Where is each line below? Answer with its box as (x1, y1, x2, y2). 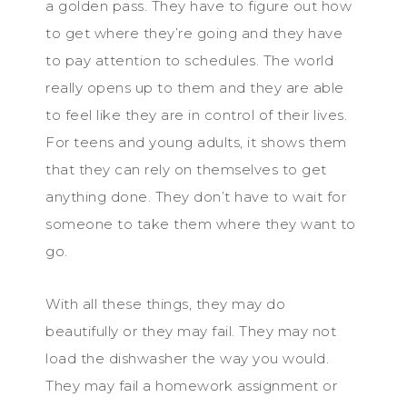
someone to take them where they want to (45, 214, 356, 233)
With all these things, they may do (45, 294, 285, 313)
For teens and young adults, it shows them (45, 133, 347, 151)
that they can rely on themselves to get (45, 160, 327, 178)
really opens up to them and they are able (45, 78, 344, 96)
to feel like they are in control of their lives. (45, 105, 347, 124)
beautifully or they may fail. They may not (45, 322, 336, 340)
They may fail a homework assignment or (45, 376, 337, 394)
